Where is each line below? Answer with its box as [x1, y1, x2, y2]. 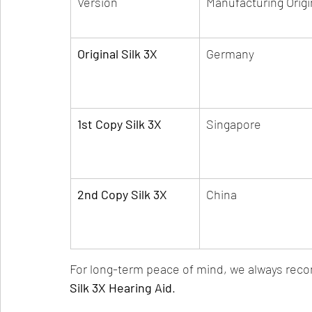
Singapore [206, 116, 261, 132]
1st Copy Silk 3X [77, 116, 162, 132]
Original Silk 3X [77, 46, 157, 61]
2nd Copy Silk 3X [77, 187, 167, 202]
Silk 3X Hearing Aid [70, 280, 172, 295]
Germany [206, 46, 254, 61]
